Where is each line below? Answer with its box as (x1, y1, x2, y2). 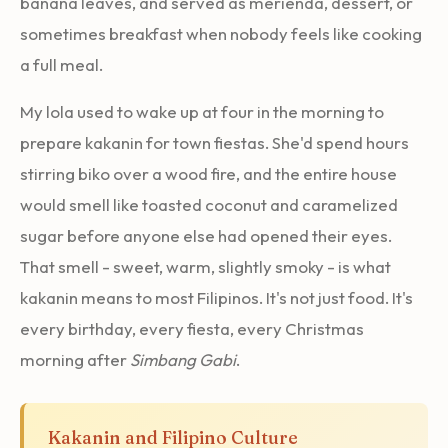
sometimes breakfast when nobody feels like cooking (20, 22, 422, 44)
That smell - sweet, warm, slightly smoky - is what (20, 255, 391, 277)
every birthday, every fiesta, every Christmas (20, 317, 364, 339)
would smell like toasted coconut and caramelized (20, 193, 398, 215)
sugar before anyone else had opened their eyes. (20, 224, 392, 246)
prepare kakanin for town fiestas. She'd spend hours (20, 131, 409, 153)
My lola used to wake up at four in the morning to (20, 100, 384, 122)
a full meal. (20, 53, 103, 75)
